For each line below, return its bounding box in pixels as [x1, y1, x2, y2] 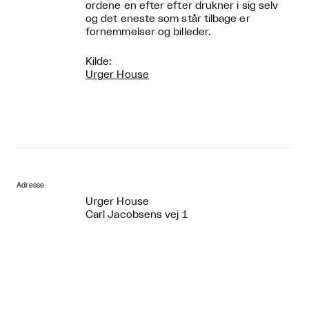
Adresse [17, 181, 45, 189]
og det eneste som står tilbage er [86, 13, 250, 24]
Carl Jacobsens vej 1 [86, 209, 188, 220]
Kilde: [86, 56, 112, 67]
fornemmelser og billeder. [86, 26, 211, 37]
